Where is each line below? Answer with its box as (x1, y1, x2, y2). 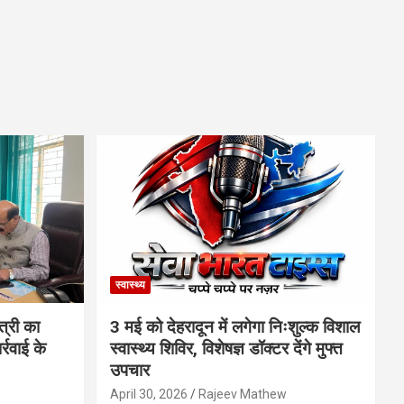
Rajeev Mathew (197, 386, 287, 401)
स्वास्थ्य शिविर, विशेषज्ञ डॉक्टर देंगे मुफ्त (109, 337, 343, 359)
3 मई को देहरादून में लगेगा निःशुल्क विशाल (109, 316, 360, 337)
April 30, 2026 (109, 386, 188, 401)
